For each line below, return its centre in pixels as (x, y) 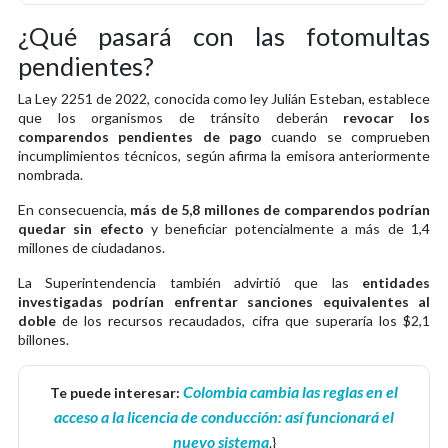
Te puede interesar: (116, 392)
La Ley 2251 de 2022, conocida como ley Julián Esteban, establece (224, 98)
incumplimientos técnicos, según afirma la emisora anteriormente (224, 155)
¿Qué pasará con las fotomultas (224, 35)
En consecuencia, (74, 209)
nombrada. (53, 174)
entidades (396, 282)
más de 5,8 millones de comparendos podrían (280, 209)
